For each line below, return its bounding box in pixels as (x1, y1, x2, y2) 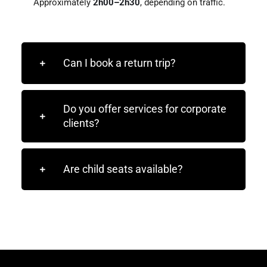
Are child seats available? (63, 162, 183, 175)
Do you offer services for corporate (63, 102, 226, 115)
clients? (63, 116, 100, 129)
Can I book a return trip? (63, 56, 176, 69)
